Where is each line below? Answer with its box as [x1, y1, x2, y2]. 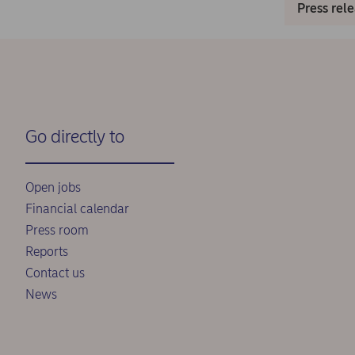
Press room [25, 223, 89, 238]
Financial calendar [25, 201, 129, 216]
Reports [25, 244, 68, 259]
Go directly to [25, 125, 124, 147]
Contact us [25, 265, 85, 281]
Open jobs [25, 180, 81, 195]
